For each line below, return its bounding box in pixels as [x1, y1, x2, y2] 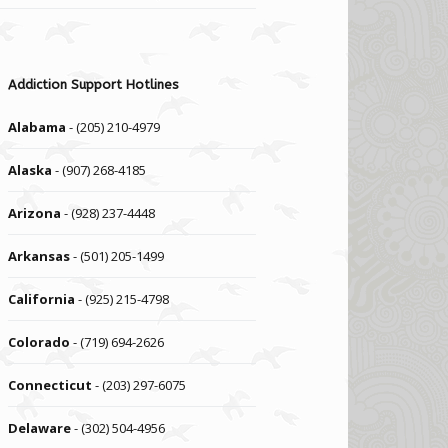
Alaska [8, 161, 53, 179]
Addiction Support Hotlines [8, 77, 180, 92]
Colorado [8, 333, 71, 351]
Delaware [8, 419, 72, 437]
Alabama [8, 118, 67, 136]
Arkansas [8, 247, 71, 265]
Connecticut [8, 376, 93, 394]
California [8, 290, 76, 308]
